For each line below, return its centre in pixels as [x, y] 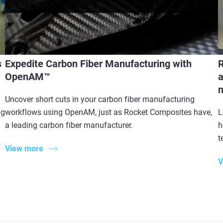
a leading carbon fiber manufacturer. [69, 125]
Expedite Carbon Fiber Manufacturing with [99, 64]
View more [24, 148]
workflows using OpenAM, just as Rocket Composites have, [109, 112]
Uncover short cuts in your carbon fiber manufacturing [100, 100]
